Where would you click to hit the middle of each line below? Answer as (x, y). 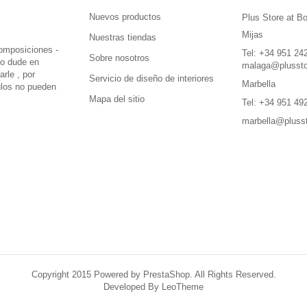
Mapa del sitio (116, 99)
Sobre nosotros (119, 58)
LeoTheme (183, 286)
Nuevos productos (125, 16)
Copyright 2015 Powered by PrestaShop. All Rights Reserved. (153, 274)
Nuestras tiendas (122, 37)
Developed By (133, 286)
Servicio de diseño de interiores (151, 78)
